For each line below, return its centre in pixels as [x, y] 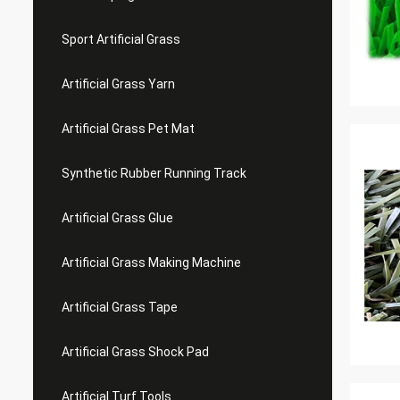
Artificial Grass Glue [117, 218]
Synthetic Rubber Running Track [154, 173]
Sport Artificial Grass [121, 39]
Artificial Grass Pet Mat [128, 129]
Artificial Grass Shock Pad [135, 352]
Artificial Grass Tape [120, 307]
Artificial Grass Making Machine [151, 262]
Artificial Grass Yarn [118, 84]
